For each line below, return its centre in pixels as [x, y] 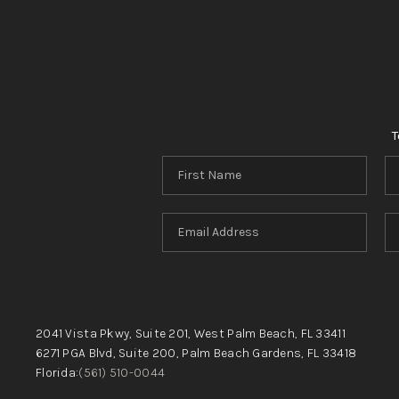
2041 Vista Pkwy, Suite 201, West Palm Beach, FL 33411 [190, 333]
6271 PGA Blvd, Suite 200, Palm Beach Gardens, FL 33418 [196, 353]
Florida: [57, 372]
